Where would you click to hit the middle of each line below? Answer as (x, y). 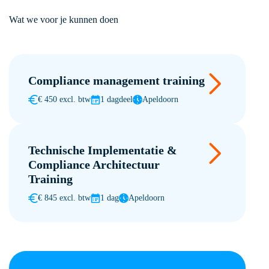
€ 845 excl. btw (64, 198)
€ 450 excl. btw (64, 99)
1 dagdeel (116, 99)
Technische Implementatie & (102, 150)
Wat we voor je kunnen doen (63, 20)
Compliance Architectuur (94, 165)
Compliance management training (116, 80)
